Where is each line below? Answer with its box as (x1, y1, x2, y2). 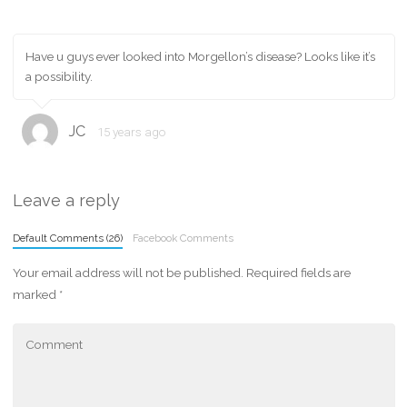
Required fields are (245, 264, 351, 280)
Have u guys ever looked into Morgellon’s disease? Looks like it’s (25, 49, 375, 65)
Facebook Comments (132, 232, 233, 245)
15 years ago (97, 124, 166, 139)
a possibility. (25, 69, 93, 84)
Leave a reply (12, 191, 120, 211)
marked (12, 286, 59, 302)
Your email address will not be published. (12, 264, 243, 280)
